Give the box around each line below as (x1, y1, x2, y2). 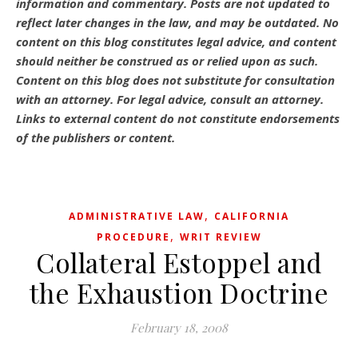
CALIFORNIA (214, 209, 289, 223)
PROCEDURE (96, 230, 170, 244)
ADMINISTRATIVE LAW (69, 209, 205, 223)
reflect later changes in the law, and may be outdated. (16, 14, 323, 30)
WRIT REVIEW (179, 230, 262, 244)
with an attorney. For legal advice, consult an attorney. (16, 91, 324, 107)
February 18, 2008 (130, 320, 228, 336)
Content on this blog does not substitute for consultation (16, 72, 335, 88)
